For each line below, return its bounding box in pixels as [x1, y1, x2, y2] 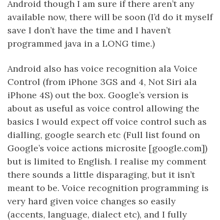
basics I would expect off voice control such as [7, 116, 207, 127]
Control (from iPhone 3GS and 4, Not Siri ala [7, 76, 197, 87]
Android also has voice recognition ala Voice [7, 63, 197, 74]
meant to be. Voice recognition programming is [7, 182, 209, 193]
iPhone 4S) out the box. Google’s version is [7, 89, 189, 101]
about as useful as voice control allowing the [7, 103, 199, 114]
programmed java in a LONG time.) [7, 38, 155, 49]
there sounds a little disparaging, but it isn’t [7, 169, 195, 180]
